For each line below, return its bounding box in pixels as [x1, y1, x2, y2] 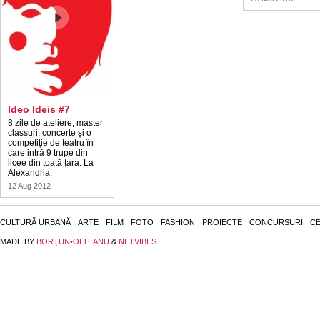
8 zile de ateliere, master [8, 118, 103, 128]
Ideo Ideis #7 [8, 104, 70, 115]
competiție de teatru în [8, 138, 94, 148]
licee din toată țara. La [8, 158, 94, 168]
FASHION [161, 218, 195, 226]
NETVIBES [119, 237, 156, 246]
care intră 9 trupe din [8, 148, 88, 158]
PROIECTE [202, 218, 242, 226]
